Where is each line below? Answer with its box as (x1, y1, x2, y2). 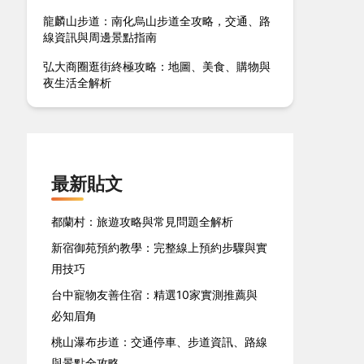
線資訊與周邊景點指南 (43, 30, 158, 44)
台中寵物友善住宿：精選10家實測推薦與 (51, 288, 258, 301)
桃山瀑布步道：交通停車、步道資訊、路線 (51, 335, 268, 349)
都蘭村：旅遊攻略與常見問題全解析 (51, 214, 234, 228)
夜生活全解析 (43, 76, 112, 89)
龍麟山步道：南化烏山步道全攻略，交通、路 (43, 14, 271, 28)
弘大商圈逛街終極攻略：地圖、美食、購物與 (43, 59, 271, 73)
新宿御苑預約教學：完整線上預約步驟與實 (51, 240, 268, 254)
